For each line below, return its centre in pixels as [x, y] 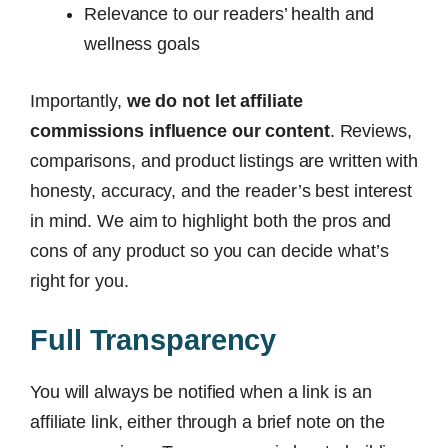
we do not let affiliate [214, 101]
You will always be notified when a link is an [201, 392]
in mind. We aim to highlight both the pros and [211, 221]
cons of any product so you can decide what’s [209, 251]
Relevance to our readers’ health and [229, 14]
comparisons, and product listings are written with [224, 161]
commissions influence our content [180, 131]
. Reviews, [370, 131]
